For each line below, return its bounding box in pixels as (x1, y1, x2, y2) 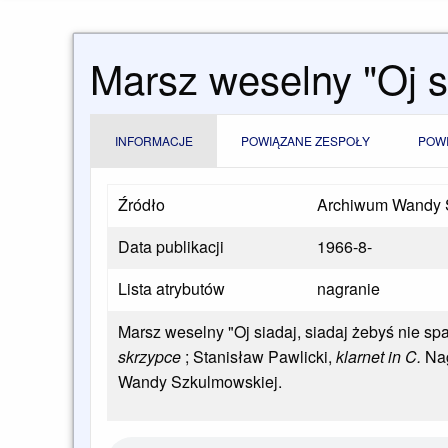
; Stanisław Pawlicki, (181, 345, 332, 369)
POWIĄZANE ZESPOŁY (241, 132, 370, 150)
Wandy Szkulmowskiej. (118, 370, 282, 394)
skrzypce (118, 345, 181, 369)
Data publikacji (118, 235, 224, 259)
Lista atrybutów (118, 277, 225, 301)
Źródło (118, 193, 165, 217)
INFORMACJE (115, 132, 193, 150)
